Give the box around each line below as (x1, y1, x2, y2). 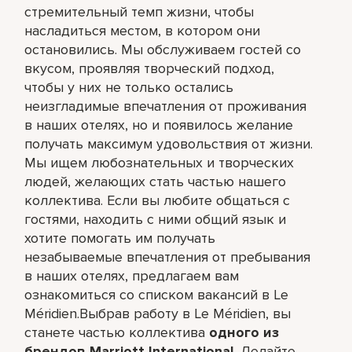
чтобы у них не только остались (24, 78, 234, 96)
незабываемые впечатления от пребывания (24, 247, 311, 266)
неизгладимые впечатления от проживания (24, 97, 307, 115)
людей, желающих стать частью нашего (24, 172, 287, 190)
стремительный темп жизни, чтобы (24, 2, 255, 20)
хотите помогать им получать (24, 229, 216, 247)
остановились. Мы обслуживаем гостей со (24, 40, 302, 58)
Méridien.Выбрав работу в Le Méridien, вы (24, 304, 291, 322)
